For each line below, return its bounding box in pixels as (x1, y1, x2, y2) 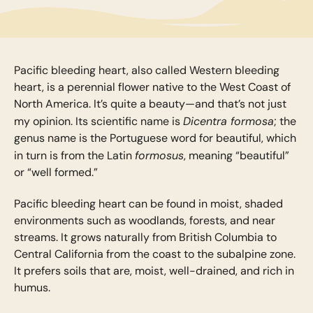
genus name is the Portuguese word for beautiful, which (13, 131, 296, 145)
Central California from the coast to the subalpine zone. (13, 247, 296, 261)
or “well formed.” (13, 166, 98, 180)
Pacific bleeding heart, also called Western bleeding (13, 64, 279, 78)
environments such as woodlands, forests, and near (13, 213, 275, 227)
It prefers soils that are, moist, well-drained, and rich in (13, 263, 294, 277)
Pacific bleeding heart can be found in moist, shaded (13, 196, 283, 210)
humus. (13, 280, 50, 294)
